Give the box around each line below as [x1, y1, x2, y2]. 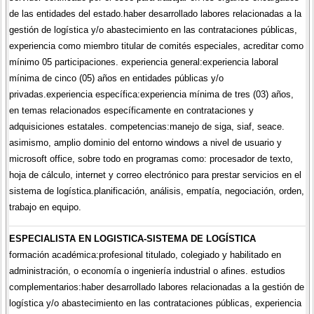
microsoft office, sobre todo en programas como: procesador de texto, [8, 153, 293, 164]
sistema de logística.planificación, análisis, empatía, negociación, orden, [8, 185, 304, 196]
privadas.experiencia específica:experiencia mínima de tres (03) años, [8, 88, 294, 100]
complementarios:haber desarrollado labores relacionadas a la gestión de [8, 282, 304, 293]
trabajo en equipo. [8, 201, 81, 212]
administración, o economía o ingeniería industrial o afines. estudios [8, 266, 285, 277]
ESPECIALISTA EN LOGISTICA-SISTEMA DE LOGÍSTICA [8, 233, 256, 245]
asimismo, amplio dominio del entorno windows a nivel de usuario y [8, 137, 282, 148]
